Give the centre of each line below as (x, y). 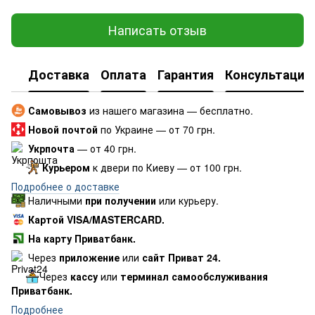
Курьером (66, 167)
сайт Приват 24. (180, 257)
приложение (89, 257)
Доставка (59, 75)
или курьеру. (187, 200)
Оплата (123, 75)
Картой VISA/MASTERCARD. (95, 219)
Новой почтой (63, 129)
